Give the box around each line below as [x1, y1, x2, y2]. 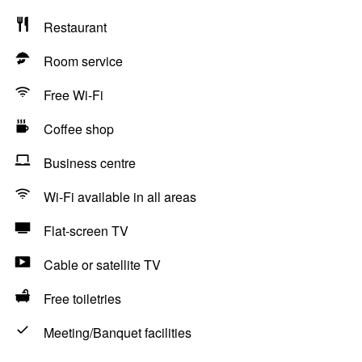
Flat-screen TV [44, 221, 128, 240]
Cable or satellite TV [44, 255, 161, 274]
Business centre [44, 154, 136, 172]
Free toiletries [44, 289, 121, 308]
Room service [44, 52, 123, 70]
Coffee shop [44, 120, 114, 138]
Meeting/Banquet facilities [44, 323, 192, 342]
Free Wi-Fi [44, 86, 103, 104]
